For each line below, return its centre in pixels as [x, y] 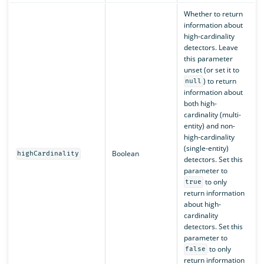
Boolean [125, 153]
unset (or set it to [211, 70]
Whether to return [213, 14]
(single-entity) [206, 148]
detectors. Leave [211, 47]
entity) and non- [209, 126]
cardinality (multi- [212, 114]
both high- [200, 103]
